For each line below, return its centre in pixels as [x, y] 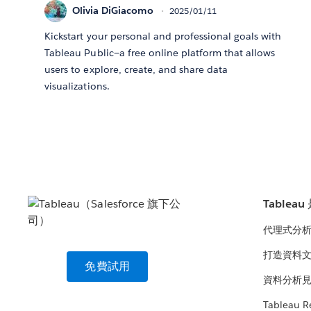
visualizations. [77, 86]
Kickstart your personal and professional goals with [163, 36]
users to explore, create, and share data [136, 69]
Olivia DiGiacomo [113, 11]
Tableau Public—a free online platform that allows [160, 52]
